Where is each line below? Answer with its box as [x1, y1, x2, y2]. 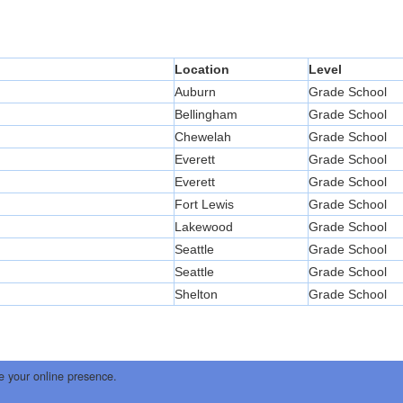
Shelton [175, 287, 218, 302]
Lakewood [175, 219, 233, 235]
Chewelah [175, 130, 231, 145]
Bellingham [175, 107, 237, 122]
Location [175, 62, 229, 77]
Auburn [175, 85, 216, 100]
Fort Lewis [175, 197, 234, 212]
